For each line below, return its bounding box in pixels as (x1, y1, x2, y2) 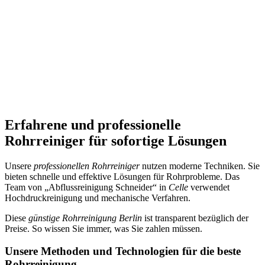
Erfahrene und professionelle (5, 117, 181, 132)
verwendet (188, 182, 230, 192)
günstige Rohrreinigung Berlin (28, 212, 142, 223)
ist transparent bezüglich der (142, 212, 248, 223)
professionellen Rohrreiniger (34, 160, 140, 171)
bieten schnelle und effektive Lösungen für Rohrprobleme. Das (5, 171, 240, 182)
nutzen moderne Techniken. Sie (140, 160, 260, 171)
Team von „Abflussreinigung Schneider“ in (5, 182, 169, 192)
